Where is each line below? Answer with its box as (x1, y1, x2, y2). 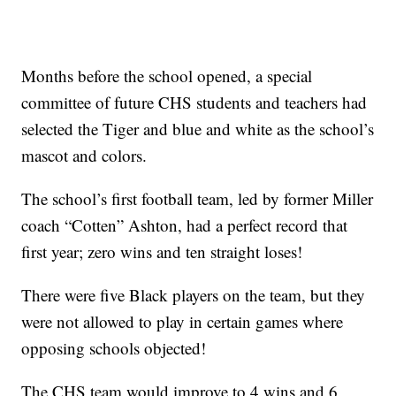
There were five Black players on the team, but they (21, 284, 366, 307)
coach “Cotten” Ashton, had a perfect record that (21, 214, 348, 237)
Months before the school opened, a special (21, 65, 313, 88)
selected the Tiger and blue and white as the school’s (21, 118, 375, 141)
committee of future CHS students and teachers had (21, 91, 368, 114)
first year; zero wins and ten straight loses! (21, 240, 303, 263)
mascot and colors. (21, 144, 148, 167)
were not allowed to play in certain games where (21, 310, 344, 333)
